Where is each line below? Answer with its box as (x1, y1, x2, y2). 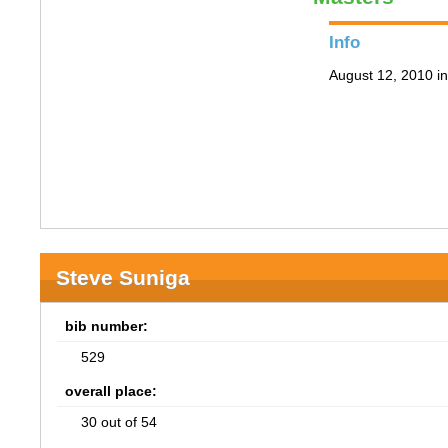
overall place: (65, 383, 158, 399)
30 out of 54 (81, 414, 158, 430)
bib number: (65, 318, 149, 334)
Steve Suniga (56, 266, 191, 289)
